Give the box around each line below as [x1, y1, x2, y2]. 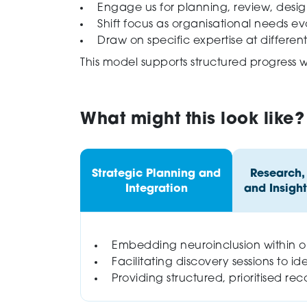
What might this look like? [80, 112, 304, 129]
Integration [125, 183, 188, 195]
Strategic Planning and [92, 168, 221, 180]
